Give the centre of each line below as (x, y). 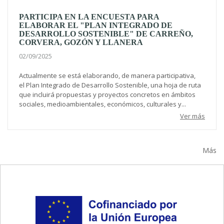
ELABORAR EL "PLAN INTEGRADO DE (96, 25)
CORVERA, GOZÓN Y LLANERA (81, 42)
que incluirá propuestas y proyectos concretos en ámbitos (107, 95)
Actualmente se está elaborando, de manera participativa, (107, 76)
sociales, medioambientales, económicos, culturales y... (102, 104)
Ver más (192, 116)
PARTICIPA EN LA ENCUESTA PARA (89, 17)
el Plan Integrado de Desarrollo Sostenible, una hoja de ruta (110, 85)
